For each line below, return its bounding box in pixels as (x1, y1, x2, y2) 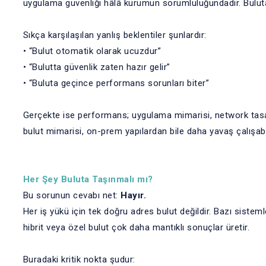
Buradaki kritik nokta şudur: (23, 254, 135, 265)
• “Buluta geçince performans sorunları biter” (23, 78, 209, 88)
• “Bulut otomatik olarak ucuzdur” (23, 46, 161, 56)
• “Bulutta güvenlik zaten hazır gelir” (23, 62, 170, 72)
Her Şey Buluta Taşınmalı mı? (23, 174, 153, 185)
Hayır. (121, 190, 146, 201)
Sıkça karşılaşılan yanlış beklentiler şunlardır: (23, 30, 207, 40)
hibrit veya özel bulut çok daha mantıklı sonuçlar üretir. (23, 222, 249, 233)
